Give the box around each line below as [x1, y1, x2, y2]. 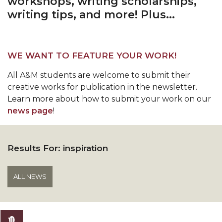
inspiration [63, 143, 108, 153]
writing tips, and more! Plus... [7, 8, 175, 21]
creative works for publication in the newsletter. [7, 82, 197, 92]
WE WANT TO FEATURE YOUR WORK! [7, 51, 176, 60]
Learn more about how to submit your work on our [7, 94, 211, 104]
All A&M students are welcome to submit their [7, 70, 190, 80]
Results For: [7, 143, 63, 153]
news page [7, 106, 53, 115]
